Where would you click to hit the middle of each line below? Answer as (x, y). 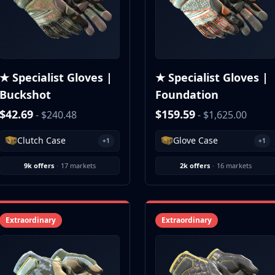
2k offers (195, 165)
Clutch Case (41, 140)
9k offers (39, 165)
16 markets (234, 165)
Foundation (187, 94)
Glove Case (196, 140)
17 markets (78, 165)
